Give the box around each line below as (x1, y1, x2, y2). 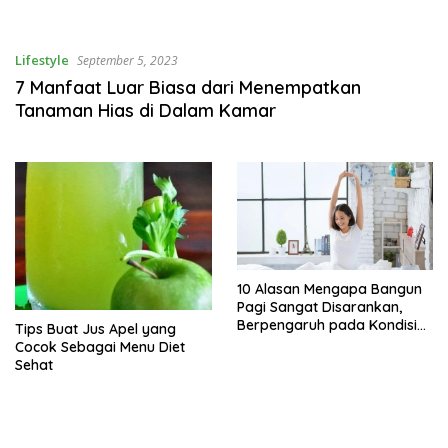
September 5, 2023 (77, 51, 178, 69)
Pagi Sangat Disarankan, (236, 298, 402, 317)
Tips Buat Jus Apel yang (15, 320, 176, 339)
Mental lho (236, 334, 305, 353)
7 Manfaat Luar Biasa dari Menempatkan (15, 75, 361, 99)
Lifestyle (15, 50, 69, 69)
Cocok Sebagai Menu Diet (15, 338, 185, 357)
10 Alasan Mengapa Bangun (236, 280, 422, 299)
